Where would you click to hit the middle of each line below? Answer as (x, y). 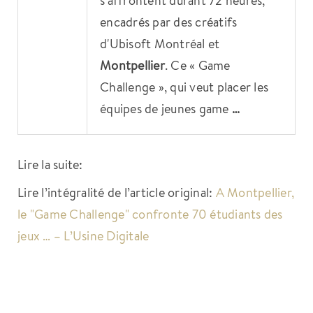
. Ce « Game (197, 65)
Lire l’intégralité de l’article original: (117, 192)
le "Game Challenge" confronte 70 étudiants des (150, 213)
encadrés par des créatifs (169, 21)
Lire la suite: (50, 164)
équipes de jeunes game (166, 108)
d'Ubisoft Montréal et (160, 43)
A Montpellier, (255, 192)
